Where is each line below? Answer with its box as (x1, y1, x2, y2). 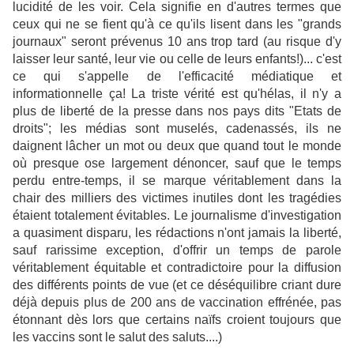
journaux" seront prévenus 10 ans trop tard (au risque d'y (13, 35, 341, 49)
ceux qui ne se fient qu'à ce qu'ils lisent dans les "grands (13, 17, 341, 32)
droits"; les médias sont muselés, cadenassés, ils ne (13, 122, 341, 136)
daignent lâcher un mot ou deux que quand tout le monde (13, 139, 341, 153)
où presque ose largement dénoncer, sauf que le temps (13, 156, 341, 171)
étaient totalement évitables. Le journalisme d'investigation (13, 209, 341, 223)
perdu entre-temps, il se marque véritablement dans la (13, 174, 341, 188)
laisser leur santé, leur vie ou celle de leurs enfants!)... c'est (13, 52, 341, 66)
